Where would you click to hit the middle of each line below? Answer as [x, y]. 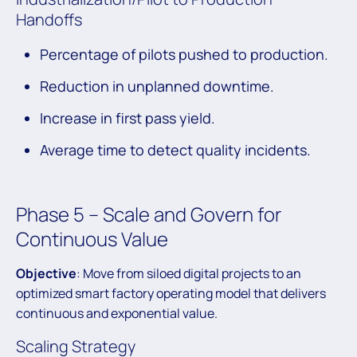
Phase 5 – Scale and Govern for [149, 214]
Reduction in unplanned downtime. [159, 86]
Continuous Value [92, 239]
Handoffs [49, 20]
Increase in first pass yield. [129, 118]
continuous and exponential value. [117, 314]
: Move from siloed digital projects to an [189, 274]
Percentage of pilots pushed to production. [186, 55]
